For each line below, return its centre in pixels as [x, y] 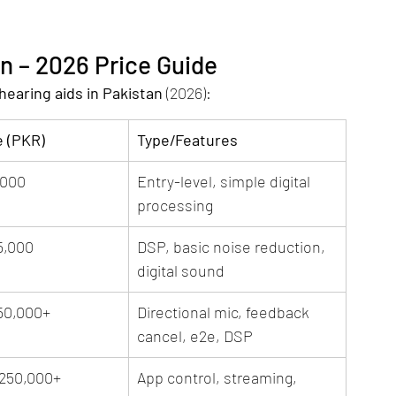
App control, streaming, [219, 378]
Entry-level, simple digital [225, 182]
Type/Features [187, 140]
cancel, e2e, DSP [195, 336]
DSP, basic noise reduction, [233, 247]
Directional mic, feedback [225, 312]
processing [175, 206]
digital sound [181, 271]
